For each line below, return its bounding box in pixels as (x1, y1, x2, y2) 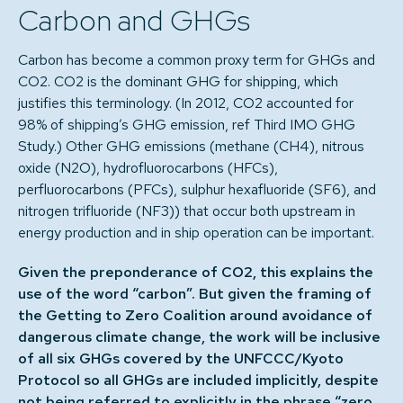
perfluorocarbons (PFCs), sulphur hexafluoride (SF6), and (18, 180, 376, 199)
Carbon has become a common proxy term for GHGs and (18, 50, 375, 69)
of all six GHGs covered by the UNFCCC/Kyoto (18, 349, 344, 368)
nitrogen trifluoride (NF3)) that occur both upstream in (18, 201, 355, 220)
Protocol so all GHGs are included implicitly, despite (18, 371, 379, 390)
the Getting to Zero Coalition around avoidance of (18, 306, 372, 325)
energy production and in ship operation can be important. (18, 223, 374, 242)
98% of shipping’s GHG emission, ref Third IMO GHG (18, 115, 355, 134)
